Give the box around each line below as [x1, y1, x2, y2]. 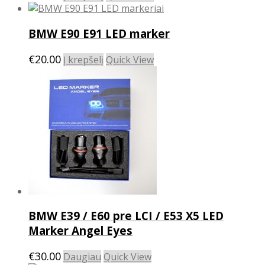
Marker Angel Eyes [28, 223, 132, 238]
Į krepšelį [63, 53, 104, 66]
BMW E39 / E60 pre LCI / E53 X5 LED [28, 208, 224, 224]
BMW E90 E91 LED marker [28, 26, 170, 41]
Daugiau [63, 250, 101, 264]
